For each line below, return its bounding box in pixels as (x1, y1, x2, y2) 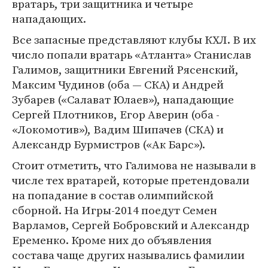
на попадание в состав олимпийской (12, 187, 214, 203)
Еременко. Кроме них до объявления (12, 232, 212, 248)
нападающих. (12, 11, 86, 26)
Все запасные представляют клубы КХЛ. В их (12, 32, 256, 47)
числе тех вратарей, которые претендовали (12, 172, 249, 188)
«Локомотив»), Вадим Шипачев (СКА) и (12, 121, 224, 137)
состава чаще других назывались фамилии (12, 247, 245, 263)
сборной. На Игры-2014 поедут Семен (12, 202, 217, 218)
